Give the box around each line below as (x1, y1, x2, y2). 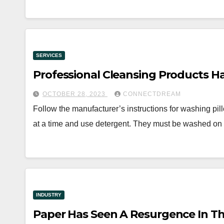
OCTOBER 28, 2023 (42, 90, 107, 97)
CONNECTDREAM (123, 90, 181, 97)
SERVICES (36, 52, 62, 58)
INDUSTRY (36, 192, 61, 197)
